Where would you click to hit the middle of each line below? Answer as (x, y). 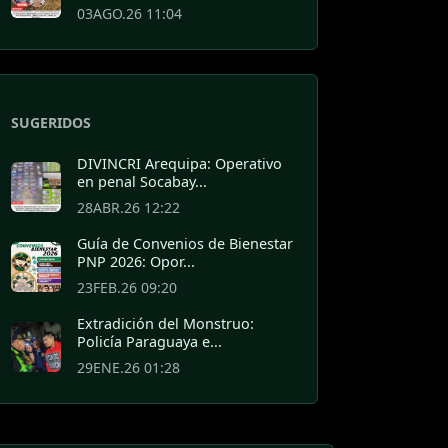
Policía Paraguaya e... (149, 341)
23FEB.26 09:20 (127, 287)
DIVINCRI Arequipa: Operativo (179, 163)
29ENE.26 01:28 (128, 367)
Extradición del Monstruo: (165, 323)
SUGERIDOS (51, 122)
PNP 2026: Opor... (136, 261)
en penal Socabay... (142, 181)
